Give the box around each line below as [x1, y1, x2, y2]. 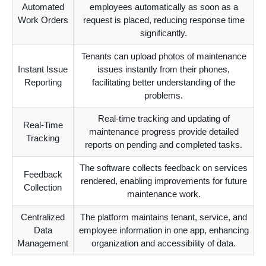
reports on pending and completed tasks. [85, 140, 242, 150]
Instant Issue [18, 64, 68, 75]
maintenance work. [126, 189, 201, 199]
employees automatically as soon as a [89, 2, 238, 12]
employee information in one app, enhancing [78, 225, 249, 236]
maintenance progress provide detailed [88, 126, 239, 137]
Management [17, 238, 68, 249]
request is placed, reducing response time [83, 15, 245, 26]
